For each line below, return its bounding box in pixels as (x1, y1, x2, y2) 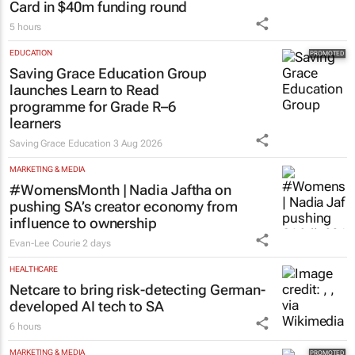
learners (10, 115, 62, 132)
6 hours (10, 321, 42, 333)
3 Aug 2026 (113, 138, 162, 150)
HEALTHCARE (10, 265, 58, 274)
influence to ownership (10, 215, 157, 232)
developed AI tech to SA (10, 298, 164, 315)
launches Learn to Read (10, 82, 159, 99)
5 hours (10, 21, 42, 33)
